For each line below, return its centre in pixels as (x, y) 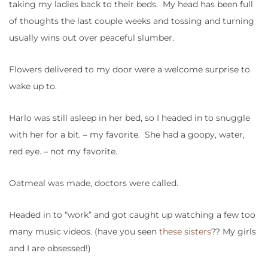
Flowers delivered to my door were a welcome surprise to (130, 70)
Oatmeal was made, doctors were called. (94, 183)
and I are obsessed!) (50, 249)
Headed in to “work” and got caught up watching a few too (132, 215)
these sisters (185, 232)
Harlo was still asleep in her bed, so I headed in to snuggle (130, 118)
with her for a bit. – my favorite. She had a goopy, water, (127, 135)
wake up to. (33, 86)
